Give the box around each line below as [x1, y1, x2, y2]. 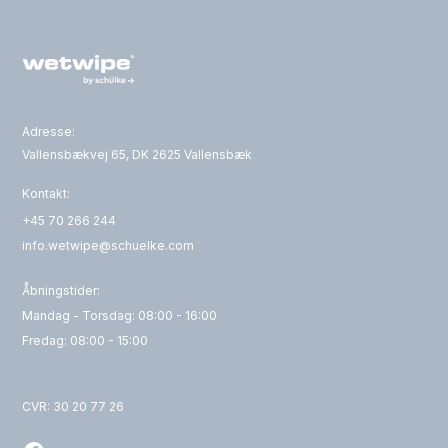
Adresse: [22, 124, 76, 140]
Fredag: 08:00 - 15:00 [22, 333, 149, 349]
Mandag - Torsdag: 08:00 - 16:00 [22, 308, 218, 324]
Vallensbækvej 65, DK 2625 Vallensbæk [22, 147, 253, 163]
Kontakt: [22, 186, 71, 202]
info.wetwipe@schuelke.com [22, 238, 195, 254]
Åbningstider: [22, 283, 101, 299]
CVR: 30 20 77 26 [22, 399, 125, 415]
